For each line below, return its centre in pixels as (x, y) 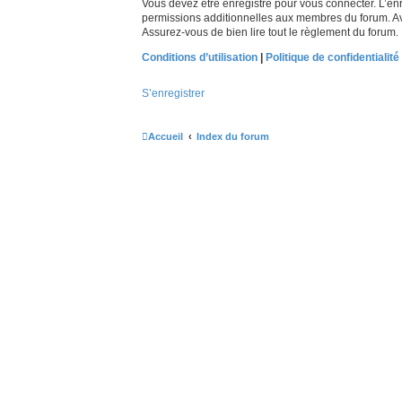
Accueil (166, 136)
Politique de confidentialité (332, 57)
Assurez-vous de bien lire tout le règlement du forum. (270, 32)
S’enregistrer (173, 93)
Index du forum (233, 136)
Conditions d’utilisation (200, 57)
